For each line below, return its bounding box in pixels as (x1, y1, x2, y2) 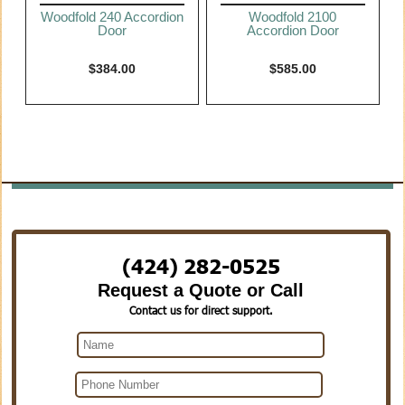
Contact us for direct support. (128, 303, 273, 318)
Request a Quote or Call (98, 280, 305, 301)
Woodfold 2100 (249, 9, 337, 25)
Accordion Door (246, 23, 339, 39)
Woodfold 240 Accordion (41, 9, 184, 25)
